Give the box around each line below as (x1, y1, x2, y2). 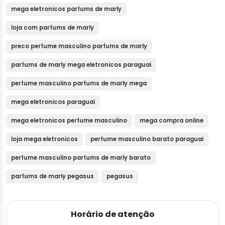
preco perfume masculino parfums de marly (11, 42, 147, 51)
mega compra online (140, 117, 203, 125)
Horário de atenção (70, 208, 155, 220)
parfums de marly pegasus (11, 172, 94, 181)
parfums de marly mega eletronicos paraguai (11, 61, 151, 69)
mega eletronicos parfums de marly (11, 5, 122, 14)
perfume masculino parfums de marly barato (11, 154, 151, 162)
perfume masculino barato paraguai (90, 135, 203, 144)
